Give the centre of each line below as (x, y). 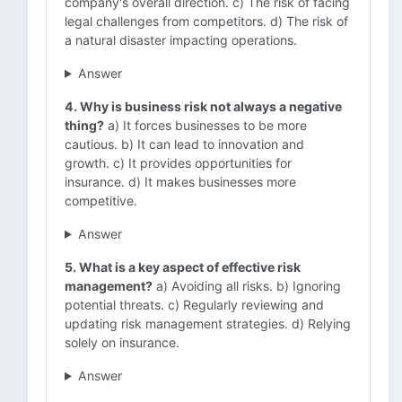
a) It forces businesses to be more (205, 125)
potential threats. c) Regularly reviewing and (194, 305)
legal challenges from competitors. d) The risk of (206, 21)
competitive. (101, 201)
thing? (84, 125)
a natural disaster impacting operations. (181, 40)
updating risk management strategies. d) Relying (208, 323)
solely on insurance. (122, 342)
